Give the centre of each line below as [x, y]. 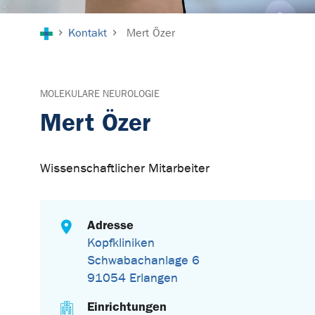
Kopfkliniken [121, 243]
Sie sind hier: [76, 22]
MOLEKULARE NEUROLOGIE [100, 94]
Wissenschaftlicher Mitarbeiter [125, 169]
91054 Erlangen [133, 278]
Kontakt [88, 33]
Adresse [111, 225]
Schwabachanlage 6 [144, 261]
